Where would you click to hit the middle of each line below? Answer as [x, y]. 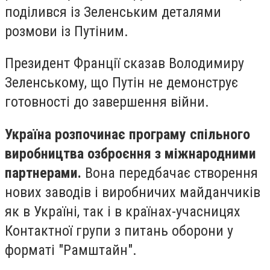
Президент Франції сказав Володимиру [124, 64]
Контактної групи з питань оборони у [119, 231]
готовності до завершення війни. [107, 102]
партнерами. [43, 173]
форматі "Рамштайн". [71, 250]
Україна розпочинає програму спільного [127, 134]
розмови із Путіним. [67, 31]
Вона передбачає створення [170, 173]
